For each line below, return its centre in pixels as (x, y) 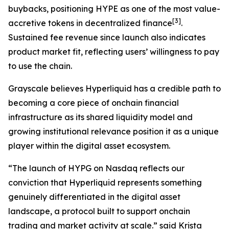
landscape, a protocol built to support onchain (99, 211)
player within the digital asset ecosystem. (89, 146)
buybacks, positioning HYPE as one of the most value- (114, 9)
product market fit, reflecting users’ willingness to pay (114, 52)
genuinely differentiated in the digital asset (94, 197)
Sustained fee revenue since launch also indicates (107, 37)
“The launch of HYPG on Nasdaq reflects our (96, 168)
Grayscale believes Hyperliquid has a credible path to (114, 88)
